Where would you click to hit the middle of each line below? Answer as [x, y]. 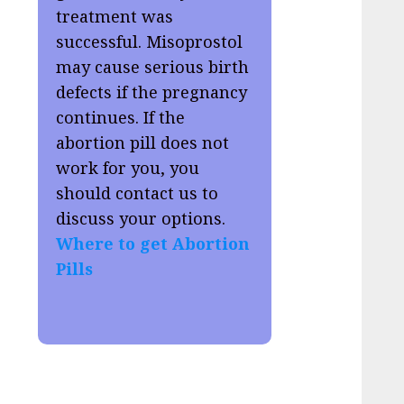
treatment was [115, 17]
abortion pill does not [143, 143]
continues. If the [121, 118]
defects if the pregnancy [152, 92]
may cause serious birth [153, 67]
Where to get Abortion [153, 244]
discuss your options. [141, 219]
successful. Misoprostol [150, 42]
